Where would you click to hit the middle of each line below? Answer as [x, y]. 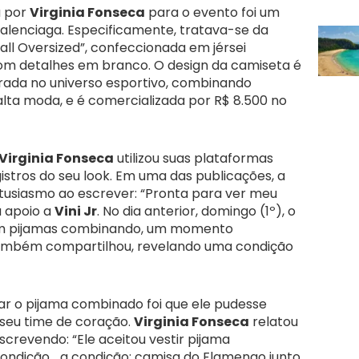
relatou [274, 322]
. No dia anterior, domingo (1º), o [196, 212]
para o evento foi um [212, 13]
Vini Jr [76, 212]
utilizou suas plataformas [194, 159]
